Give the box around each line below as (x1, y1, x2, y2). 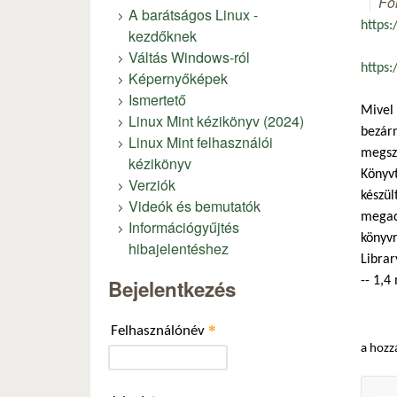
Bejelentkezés (108, 274, 236, 303)
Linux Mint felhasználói (128, 131, 273, 152)
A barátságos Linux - (128, 4, 258, 25)
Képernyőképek (128, 67, 228, 89)
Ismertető (128, 89, 186, 110)
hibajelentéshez (128, 237, 229, 259)
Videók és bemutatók (128, 195, 261, 216)
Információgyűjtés (128, 216, 239, 237)
